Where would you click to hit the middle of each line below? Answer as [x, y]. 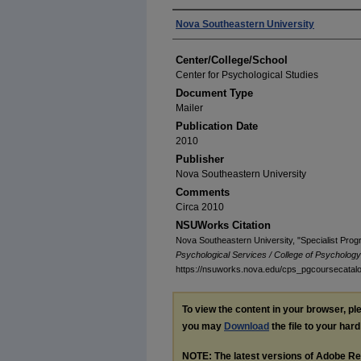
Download [247, 326]
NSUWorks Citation [223, 225]
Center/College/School [232, 60]
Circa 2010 [200, 207]
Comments [203, 192]
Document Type [214, 93]
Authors [200, 24]
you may [203, 326]
